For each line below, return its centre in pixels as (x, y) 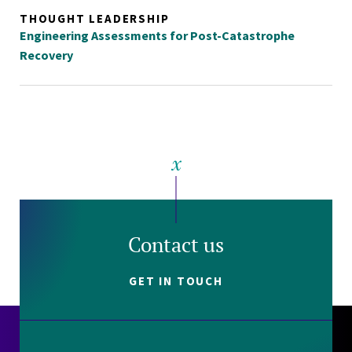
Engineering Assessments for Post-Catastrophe (157, 36)
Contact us (176, 245)
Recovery (46, 55)
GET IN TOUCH (176, 281)
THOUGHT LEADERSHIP (95, 19)
